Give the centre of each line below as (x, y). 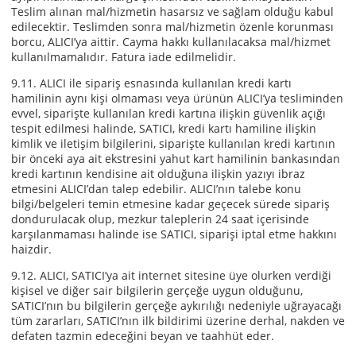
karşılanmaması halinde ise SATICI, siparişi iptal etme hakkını (174, 234)
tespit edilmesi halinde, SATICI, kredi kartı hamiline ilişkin (164, 128)
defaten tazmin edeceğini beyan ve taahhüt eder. (143, 336)
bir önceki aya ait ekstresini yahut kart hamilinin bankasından (176, 159)
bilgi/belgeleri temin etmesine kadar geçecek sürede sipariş (170, 204)
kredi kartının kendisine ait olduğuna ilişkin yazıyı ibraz (158, 174)
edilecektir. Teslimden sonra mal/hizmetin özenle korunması (172, 27)
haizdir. (31, 249)
